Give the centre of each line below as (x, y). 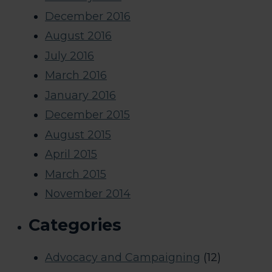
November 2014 (88, 194)
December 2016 (88, 16)
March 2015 (76, 174)
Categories (75, 225)
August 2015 (78, 134)
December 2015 (87, 115)
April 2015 (71, 155)
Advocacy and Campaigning (123, 257)
